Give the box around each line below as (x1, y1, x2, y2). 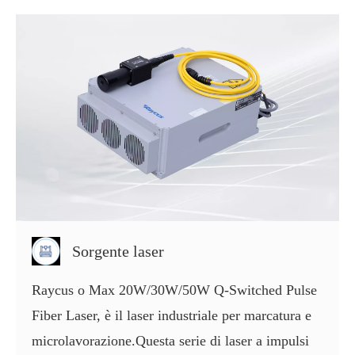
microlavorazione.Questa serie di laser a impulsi (32, 333, 309, 349)
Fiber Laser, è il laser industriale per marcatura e (32, 307, 311, 324)
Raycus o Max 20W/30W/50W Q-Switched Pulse (32, 282, 317, 299)
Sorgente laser (72, 242, 164, 261)
